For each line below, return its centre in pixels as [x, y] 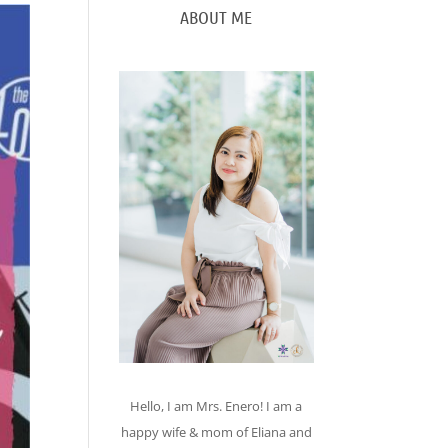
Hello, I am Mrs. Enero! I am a [216, 405]
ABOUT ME [216, 17]
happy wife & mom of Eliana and [216, 431]
